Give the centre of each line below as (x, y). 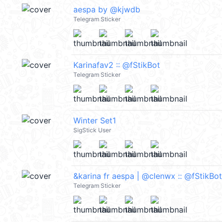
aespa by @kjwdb (107, 10)
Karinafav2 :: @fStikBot (117, 65)
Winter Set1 (95, 121)
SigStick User (92, 130)
